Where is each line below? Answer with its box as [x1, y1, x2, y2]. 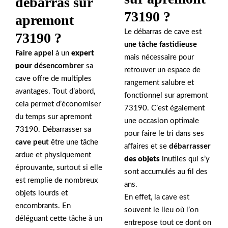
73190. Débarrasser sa [15, 125, 91, 133]
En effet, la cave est [124, 193, 189, 201]
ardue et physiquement [15, 151, 91, 159]
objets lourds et [15, 189, 68, 197]
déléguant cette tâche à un [15, 214, 102, 222]
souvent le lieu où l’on [124, 206, 198, 214]
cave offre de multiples [15, 74, 92, 82]
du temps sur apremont [15, 112, 92, 121]
